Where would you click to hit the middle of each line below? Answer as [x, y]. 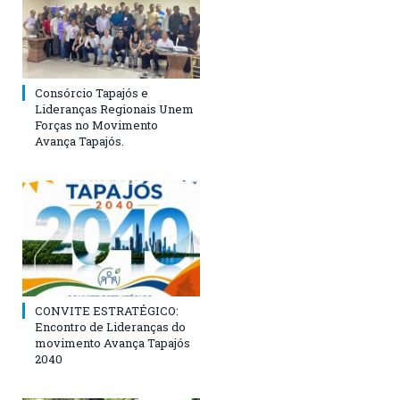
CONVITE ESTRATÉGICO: [107, 310]
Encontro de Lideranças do [110, 326]
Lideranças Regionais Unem [114, 108]
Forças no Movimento [96, 125]
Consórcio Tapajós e [92, 92]
